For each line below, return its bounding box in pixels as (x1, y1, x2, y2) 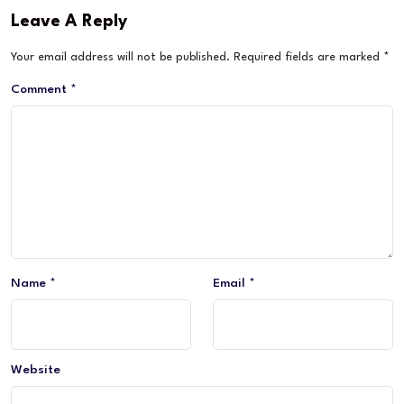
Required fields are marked (234, 51, 383, 64)
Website (11, 363, 60, 377)
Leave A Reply (11, 14, 127, 31)
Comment (11, 83, 70, 96)
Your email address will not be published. (11, 51, 230, 64)
